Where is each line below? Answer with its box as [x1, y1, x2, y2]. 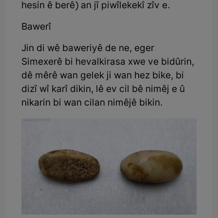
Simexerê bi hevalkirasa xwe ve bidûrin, [21, 56, 194, 69]
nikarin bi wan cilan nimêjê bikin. [21, 97, 163, 110]
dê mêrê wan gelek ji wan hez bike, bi [21, 70, 184, 83]
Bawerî [21, 21, 51, 34]
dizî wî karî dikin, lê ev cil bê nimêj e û [21, 84, 185, 96]
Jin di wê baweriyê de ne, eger [21, 43, 154, 55]
